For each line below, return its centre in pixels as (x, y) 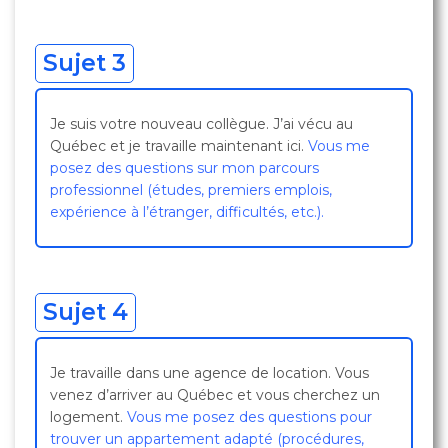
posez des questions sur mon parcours (184, 168)
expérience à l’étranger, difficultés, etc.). (187, 212)
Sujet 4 (85, 312)
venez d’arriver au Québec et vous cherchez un (215, 395)
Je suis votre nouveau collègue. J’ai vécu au (201, 124)
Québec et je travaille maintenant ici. (179, 146)
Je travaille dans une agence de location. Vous (209, 373)
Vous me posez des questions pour (249, 417)
